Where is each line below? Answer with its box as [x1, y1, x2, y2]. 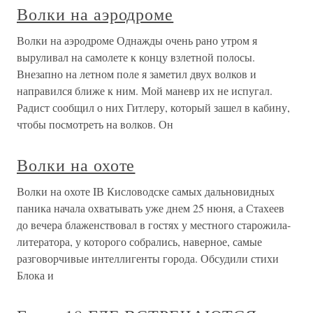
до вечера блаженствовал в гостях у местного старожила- [17, 217, 291, 232]
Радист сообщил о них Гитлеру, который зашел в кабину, [17, 100, 290, 115]
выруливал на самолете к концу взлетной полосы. [17, 50, 255, 64]
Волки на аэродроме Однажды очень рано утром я [17, 33, 257, 48]
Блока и [17, 268, 54, 282]
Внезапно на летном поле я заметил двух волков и [17, 66, 256, 81]
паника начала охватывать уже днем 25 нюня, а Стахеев [17, 201, 284, 215]
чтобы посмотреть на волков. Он [17, 117, 173, 131]
